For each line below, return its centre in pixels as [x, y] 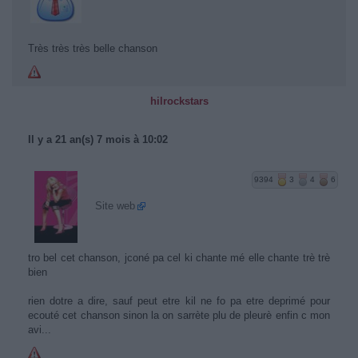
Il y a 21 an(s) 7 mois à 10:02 [98, 139]
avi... [40, 330]
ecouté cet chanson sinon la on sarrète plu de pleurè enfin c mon [179, 315]
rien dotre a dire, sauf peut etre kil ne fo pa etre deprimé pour [179, 301]
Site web [115, 206]
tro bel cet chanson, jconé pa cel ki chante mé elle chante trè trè [179, 258]
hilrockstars [179, 101]
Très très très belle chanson [93, 48]
